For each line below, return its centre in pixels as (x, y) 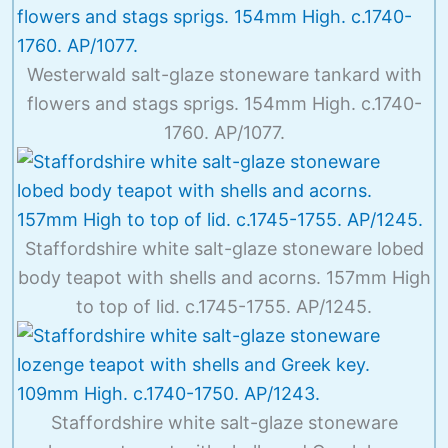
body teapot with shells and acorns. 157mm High (224, 277)
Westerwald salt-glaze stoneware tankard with (224, 74)
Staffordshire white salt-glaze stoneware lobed (224, 248)
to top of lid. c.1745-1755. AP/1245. (224, 306)
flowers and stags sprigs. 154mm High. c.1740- (224, 103)
